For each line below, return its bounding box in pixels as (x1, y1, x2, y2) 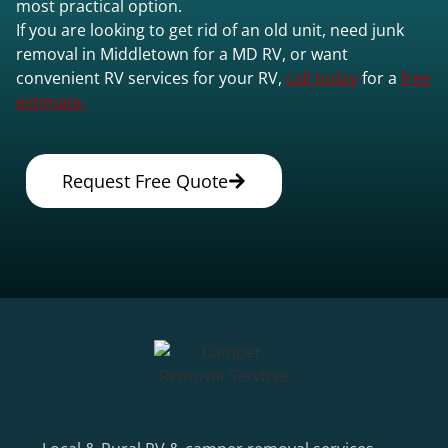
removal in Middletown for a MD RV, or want (16, 42, 348, 65)
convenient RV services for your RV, (16, 66, 286, 89)
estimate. (16, 90, 86, 113)
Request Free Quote (62, 168, 228, 193)
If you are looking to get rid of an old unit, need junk (16, 18, 404, 41)
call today (286, 66, 358, 89)
